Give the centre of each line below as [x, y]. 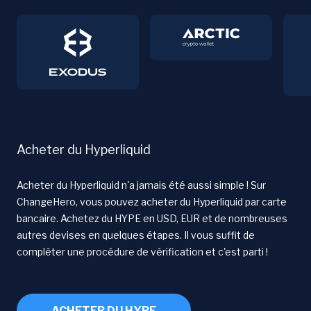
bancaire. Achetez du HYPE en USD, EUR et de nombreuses [152, 218]
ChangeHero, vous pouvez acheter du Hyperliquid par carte [152, 201]
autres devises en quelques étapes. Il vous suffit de [136, 235]
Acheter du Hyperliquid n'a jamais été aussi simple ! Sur [141, 185]
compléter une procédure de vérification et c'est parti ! [142, 251]
